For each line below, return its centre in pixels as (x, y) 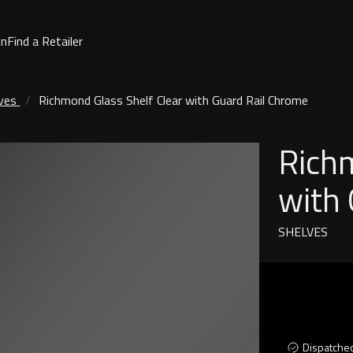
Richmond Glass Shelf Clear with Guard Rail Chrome (174, 100)
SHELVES (303, 232)
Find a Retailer (45, 41)
